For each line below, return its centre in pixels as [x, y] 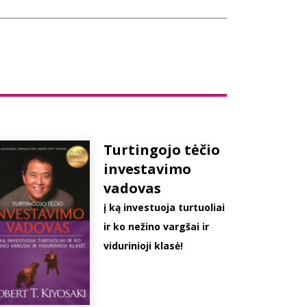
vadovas [133, 188]
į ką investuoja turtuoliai [164, 207]
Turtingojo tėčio [162, 150]
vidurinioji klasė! [144, 246]
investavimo [148, 169]
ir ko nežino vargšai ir [157, 226]
